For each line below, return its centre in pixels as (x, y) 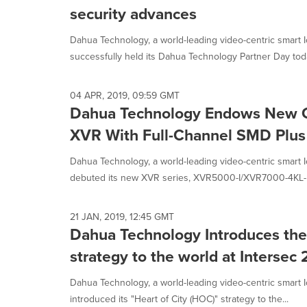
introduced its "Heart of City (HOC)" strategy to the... (179, 299)
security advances (133, 13)
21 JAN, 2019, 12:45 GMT (122, 217)
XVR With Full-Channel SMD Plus (188, 135)
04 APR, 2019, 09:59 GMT (125, 95)
